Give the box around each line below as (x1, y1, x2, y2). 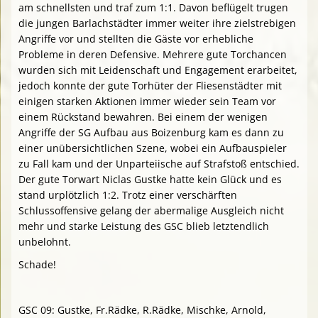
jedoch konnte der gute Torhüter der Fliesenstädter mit (18, 79, 282, 93)
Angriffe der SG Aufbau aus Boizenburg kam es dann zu (18, 126, 284, 140)
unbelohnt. (18, 235, 71, 249)
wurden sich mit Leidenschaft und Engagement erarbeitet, (18, 63, 297, 77)
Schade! (18, 258, 56, 272)
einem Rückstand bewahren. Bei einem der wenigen (18, 110, 268, 124)
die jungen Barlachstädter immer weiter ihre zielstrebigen (18, 16, 296, 31)
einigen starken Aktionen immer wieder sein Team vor (18, 94, 276, 109)
